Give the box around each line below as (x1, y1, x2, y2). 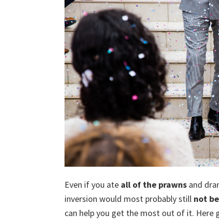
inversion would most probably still (65, 193, 194, 204)
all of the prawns (121, 178, 187, 190)
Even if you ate (65, 178, 121, 190)
